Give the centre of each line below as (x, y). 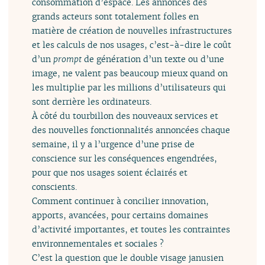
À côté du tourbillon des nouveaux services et (125, 115)
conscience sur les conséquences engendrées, (125, 158)
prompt (68, 59)
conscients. (55, 186)
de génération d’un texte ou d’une (153, 59)
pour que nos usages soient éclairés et (110, 172)
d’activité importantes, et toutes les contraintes (131, 229)
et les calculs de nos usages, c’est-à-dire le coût (132, 44)
